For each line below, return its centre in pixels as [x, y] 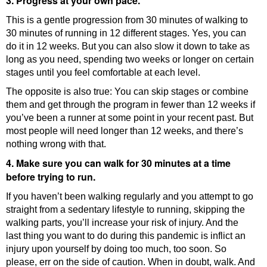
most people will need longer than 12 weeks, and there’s [125, 131]
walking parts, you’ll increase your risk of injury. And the [122, 223]
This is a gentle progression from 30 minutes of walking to [127, 20]
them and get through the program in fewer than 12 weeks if [131, 105]
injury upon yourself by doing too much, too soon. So [116, 249]
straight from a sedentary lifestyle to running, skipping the [125, 210]
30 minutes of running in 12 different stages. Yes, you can [126, 33]
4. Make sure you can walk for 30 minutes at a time [118, 163]
